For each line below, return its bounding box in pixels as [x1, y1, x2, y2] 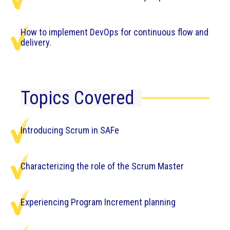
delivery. [21, 36, 51, 48]
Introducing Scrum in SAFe [21, 124, 119, 136]
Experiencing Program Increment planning [21, 196, 176, 207]
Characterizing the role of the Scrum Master [21, 160, 184, 171]
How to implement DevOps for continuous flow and [21, 26, 208, 37]
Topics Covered [21, 87, 134, 109]
